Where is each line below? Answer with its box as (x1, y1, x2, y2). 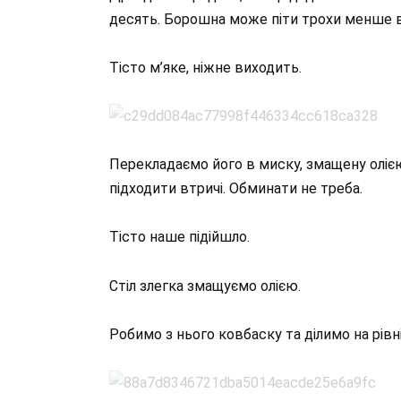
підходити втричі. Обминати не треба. (109, 180, 363, 198)
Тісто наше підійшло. (109, 228, 250, 246)
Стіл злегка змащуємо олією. (109, 277, 301, 294)
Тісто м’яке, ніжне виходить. (109, 58, 302, 76)
